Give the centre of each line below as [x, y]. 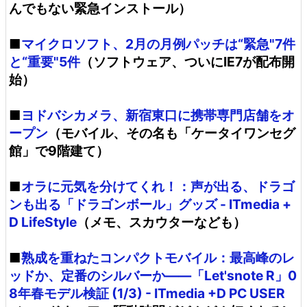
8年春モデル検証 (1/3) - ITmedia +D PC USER [147, 293]
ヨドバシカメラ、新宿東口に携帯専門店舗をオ [158, 115]
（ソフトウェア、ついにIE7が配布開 [187, 62]
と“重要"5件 [45, 62]
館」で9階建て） [59, 151]
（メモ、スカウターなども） [161, 222]
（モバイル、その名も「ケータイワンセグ [172, 133]
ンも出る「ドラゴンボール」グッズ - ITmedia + [150, 204]
